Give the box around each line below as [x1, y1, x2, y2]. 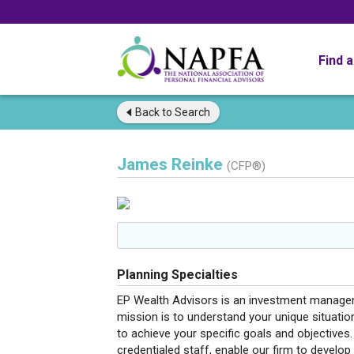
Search [172, 106, 210, 119]
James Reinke [117, 155, 227, 174]
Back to [135, 106, 172, 119]
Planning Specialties [117, 267, 238, 282]
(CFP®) [227, 159, 265, 173]
